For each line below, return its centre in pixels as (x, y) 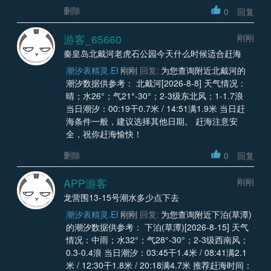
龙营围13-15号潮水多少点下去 (121, 198)
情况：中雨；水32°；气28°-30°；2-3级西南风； (157, 240)
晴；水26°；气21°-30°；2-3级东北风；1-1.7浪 (154, 95)
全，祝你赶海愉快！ (104, 133)
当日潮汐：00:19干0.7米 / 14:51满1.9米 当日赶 (155, 108)
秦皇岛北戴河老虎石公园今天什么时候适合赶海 (152, 53)
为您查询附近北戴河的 (203, 70)
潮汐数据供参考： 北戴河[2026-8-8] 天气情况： (156, 83)
